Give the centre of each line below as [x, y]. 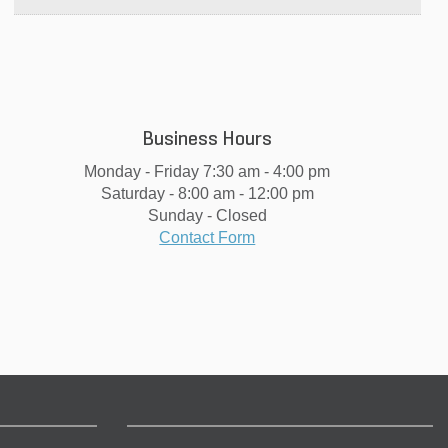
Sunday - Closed [207, 215]
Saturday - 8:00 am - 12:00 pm [207, 193]
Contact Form [207, 237]
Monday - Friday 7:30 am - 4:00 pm [207, 171]
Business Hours [207, 139]
